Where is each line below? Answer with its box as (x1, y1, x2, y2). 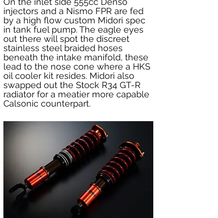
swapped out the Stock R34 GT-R (3, 79, 143, 90)
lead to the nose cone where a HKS (3, 61, 153, 72)
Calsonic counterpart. (3, 98, 91, 109)
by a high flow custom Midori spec (3, 15, 148, 25)
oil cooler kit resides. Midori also (3, 70, 137, 81)
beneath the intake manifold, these (3, 52, 151, 62)
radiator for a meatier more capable (3, 89, 152, 99)
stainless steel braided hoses (3, 42, 125, 53)
